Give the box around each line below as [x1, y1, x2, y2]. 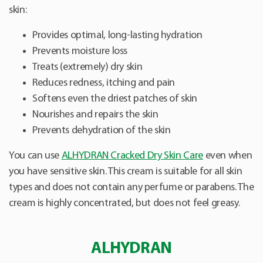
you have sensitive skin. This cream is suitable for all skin [9, 166, 242, 178]
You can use [9, 150, 62, 162]
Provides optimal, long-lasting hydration [32, 30, 203, 42]
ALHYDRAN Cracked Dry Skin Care [61, 150, 203, 162]
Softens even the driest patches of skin [32, 93, 197, 105]
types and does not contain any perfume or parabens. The [9, 182, 254, 194]
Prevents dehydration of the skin [32, 125, 171, 137]
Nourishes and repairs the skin [32, 109, 159, 121]
